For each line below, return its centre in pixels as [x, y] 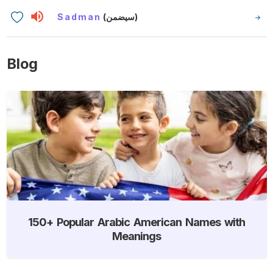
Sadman [80, 16]
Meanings [136, 236]
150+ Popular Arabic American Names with [136, 222]
